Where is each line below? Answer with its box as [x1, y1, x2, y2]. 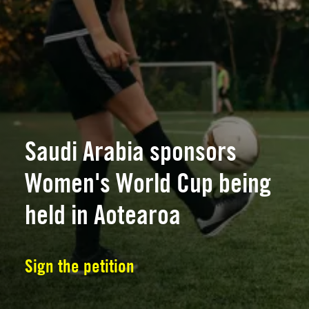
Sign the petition [24, 255, 134, 277]
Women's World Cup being [24, 167, 271, 199]
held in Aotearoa [24, 199, 181, 231]
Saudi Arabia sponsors [24, 135, 237, 168]
